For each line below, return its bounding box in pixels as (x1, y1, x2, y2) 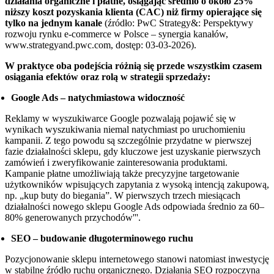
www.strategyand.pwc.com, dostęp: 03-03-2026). (5, 39, 196, 50)
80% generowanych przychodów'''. (5, 212, 141, 223)
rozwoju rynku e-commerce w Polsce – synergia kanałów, (5, 28, 228, 39)
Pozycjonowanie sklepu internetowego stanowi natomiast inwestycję (5, 253, 269, 264)
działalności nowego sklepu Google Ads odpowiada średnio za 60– (5, 201, 264, 212)
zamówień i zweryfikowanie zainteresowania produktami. (5, 157, 228, 168)
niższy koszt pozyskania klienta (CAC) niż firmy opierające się (5, 6, 262, 17)
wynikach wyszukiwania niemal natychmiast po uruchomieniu (5, 124, 245, 135)
